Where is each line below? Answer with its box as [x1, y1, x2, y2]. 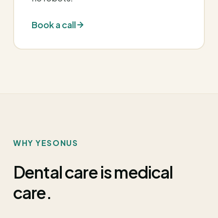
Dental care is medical [13, 162, 173, 182]
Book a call [32, 19, 76, 30]
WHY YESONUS [13, 138, 78, 147]
